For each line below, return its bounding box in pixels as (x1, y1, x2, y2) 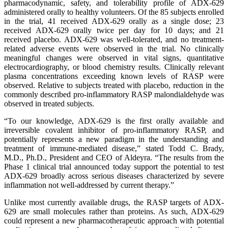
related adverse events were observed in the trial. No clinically (4, 44, 224, 53)
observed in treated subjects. (4, 99, 94, 108)
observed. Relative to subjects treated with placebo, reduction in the (4, 81, 224, 90)
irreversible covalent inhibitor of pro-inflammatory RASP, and (4, 126, 224, 134)
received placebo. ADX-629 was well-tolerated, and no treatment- (4, 35, 224, 44)
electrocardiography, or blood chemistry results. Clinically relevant (4, 63, 224, 71)
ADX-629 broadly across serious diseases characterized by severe (4, 172, 224, 180)
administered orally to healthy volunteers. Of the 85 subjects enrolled (4, 8, 224, 16)
